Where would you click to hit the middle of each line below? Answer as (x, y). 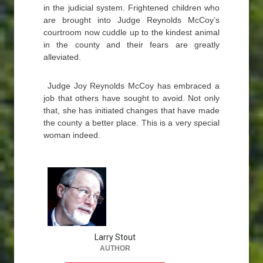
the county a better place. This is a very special (131, 123)
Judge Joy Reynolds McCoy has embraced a (134, 86)
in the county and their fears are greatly (131, 45)
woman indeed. (72, 135)
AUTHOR (115, 248)
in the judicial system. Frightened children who (131, 8)
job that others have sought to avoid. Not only (131, 98)
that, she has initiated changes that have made (131, 110)
